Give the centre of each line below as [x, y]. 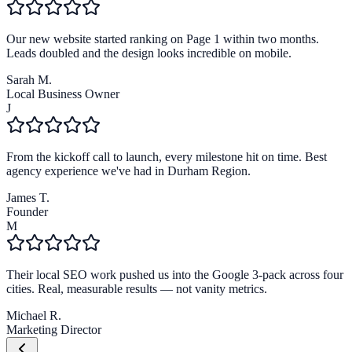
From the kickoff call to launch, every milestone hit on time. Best [167, 157]
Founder [27, 212]
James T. [28, 198]
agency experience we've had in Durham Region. [128, 171]
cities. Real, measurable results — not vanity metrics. [137, 289]
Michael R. [34, 316]
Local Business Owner [63, 94]
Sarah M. [29, 80]
